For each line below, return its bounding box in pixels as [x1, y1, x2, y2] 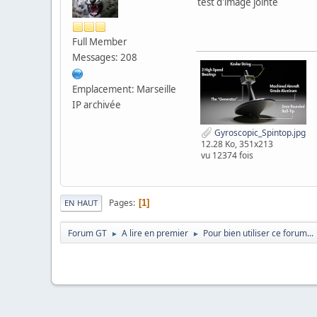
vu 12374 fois [201, 149, 253, 162]
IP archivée [72, 98, 121, 111]
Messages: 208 [72, 50, 137, 64]
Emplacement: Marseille [72, 82, 176, 96]
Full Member [72, 35, 127, 48]
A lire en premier [122, 227, 188, 240]
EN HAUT [64, 197, 98, 209]
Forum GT [68, 227, 107, 240]
